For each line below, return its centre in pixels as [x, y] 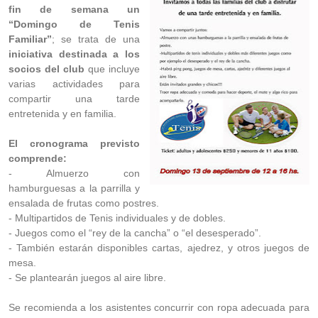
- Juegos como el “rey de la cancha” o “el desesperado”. [135, 233]
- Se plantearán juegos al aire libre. [87, 278]
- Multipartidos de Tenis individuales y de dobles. [117, 218]
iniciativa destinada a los [74, 54]
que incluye [112, 69]
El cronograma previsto [74, 143]
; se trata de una [96, 39]
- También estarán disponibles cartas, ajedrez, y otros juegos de [159, 248]
